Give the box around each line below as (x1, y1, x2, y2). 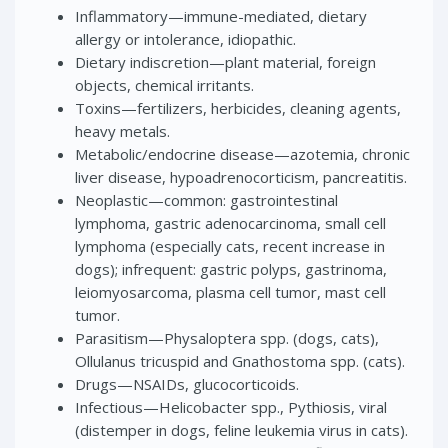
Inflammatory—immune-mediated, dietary (75, 5, 367, 26)
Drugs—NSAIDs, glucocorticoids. (75, 373, 299, 394)
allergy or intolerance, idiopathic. (75, 28, 296, 49)
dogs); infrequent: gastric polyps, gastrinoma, (75, 258, 387, 279)
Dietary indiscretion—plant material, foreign (75, 51, 376, 72)
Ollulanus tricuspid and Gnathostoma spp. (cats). (75, 350, 405, 371)
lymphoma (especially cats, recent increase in (75, 235, 385, 256)
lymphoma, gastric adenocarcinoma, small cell (75, 212, 386, 233)
